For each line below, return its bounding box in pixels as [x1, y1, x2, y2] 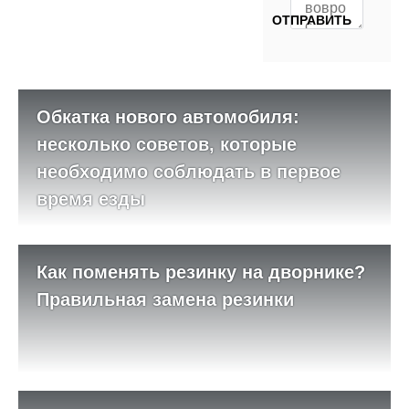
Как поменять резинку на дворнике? [37, 262, 365, 283]
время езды [37, 189, 145, 210]
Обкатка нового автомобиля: [37, 107, 299, 128]
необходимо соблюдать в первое [37, 162, 341, 183]
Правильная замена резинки [37, 289, 294, 310]
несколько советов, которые [37, 134, 297, 155]
